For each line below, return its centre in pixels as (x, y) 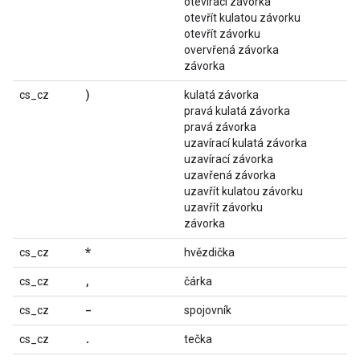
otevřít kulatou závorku (242, 18)
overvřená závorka (231, 50)
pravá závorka (220, 127)
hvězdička (209, 252)
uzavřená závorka (230, 175)
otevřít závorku (222, 34)
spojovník (208, 310)
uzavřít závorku (223, 207)
